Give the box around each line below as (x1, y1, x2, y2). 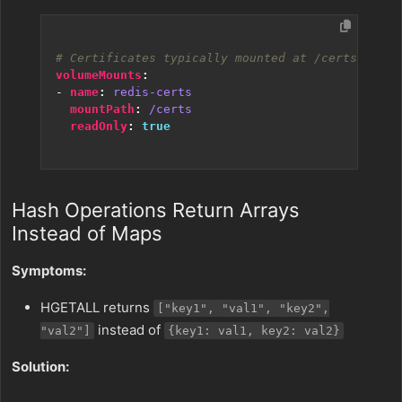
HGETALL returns (40, 299, 153, 316)
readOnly (70, 119, 127, 133)
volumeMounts (56, 68, 142, 82)
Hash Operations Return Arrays (12, 198, 300, 222)
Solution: (12, 358, 69, 375)
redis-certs (113, 85, 192, 99)
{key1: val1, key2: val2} (168, 324, 340, 337)
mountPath (70, 102, 135, 116)
